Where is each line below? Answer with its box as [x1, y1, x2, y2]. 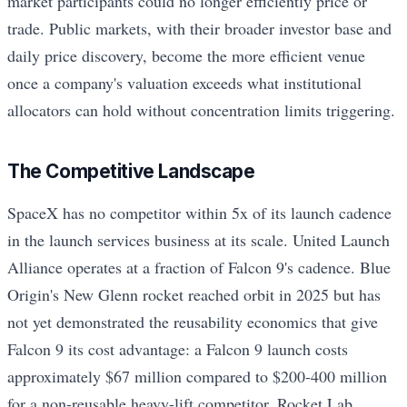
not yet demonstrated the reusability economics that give [7, 310, 378, 333]
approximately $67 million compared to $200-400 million [7, 364, 387, 387]
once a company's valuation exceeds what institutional [7, 72, 362, 94]
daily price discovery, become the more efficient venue [7, 45, 365, 67]
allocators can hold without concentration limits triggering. [7, 99, 395, 122]
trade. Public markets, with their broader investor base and [7, 17, 392, 40]
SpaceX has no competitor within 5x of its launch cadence [7, 201, 392, 223]
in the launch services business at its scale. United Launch [7, 228, 390, 251]
